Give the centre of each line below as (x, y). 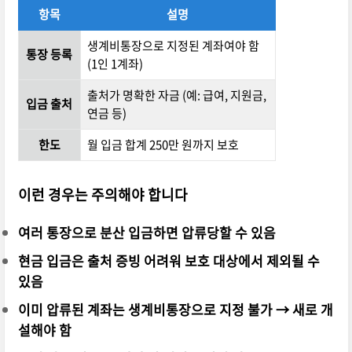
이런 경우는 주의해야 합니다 (103, 195)
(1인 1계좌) (115, 64)
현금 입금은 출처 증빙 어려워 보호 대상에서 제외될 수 (169, 261)
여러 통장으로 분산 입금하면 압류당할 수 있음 (147, 233)
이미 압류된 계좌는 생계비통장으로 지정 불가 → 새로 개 (175, 310)
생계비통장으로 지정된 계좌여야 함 (173, 46)
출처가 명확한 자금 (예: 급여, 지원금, (176, 95)
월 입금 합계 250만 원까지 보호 (163, 145)
